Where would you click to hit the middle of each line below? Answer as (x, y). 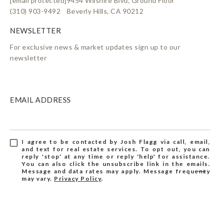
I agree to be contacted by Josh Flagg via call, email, (116, 142)
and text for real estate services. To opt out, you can (116, 149)
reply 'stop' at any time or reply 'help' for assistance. (116, 157)
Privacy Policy (78, 179)
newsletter (28, 58)
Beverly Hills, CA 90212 (105, 11)
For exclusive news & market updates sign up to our (95, 47)
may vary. (38, 179)
